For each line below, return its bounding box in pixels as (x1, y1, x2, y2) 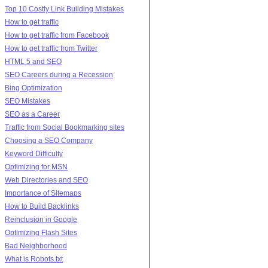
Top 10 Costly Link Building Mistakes (5, 4, 124, 13)
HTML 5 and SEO (5, 57, 62, 66)
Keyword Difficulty (5, 149, 63, 158)
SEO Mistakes (5, 96, 50, 105)
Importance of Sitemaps (5, 188, 81, 197)
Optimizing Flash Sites (5, 228, 77, 237)
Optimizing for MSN (5, 162, 68, 171)
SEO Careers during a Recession (5, 70, 113, 79)
